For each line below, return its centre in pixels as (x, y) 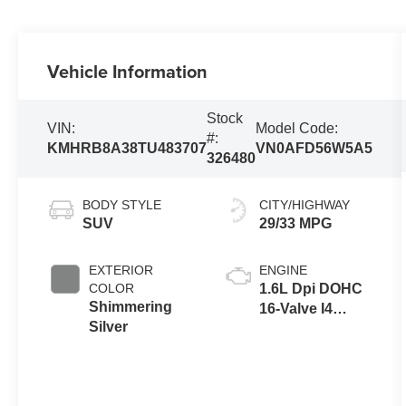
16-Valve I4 (295, 308)
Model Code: (297, 129)
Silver (109, 326)
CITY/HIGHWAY (304, 204)
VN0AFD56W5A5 (314, 149)
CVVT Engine (305, 328)
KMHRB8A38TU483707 (127, 149)
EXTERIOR (121, 270)
